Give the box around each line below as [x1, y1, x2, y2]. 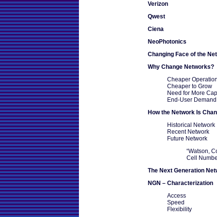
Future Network [167, 135, 207, 142]
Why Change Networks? [148, 63, 214, 70]
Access [167, 192, 186, 199]
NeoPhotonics [148, 38, 186, 45]
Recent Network [167, 128, 209, 135]
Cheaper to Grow [167, 82, 212, 90]
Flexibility [167, 205, 192, 213]
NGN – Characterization [148, 179, 213, 186]
